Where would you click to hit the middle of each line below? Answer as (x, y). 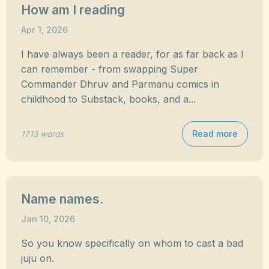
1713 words (42, 134)
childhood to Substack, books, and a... (108, 99)
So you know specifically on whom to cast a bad (132, 243)
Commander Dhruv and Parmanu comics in (120, 84)
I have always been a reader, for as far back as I (132, 54)
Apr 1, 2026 (44, 30)
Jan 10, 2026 (48, 219)
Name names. (62, 199)
